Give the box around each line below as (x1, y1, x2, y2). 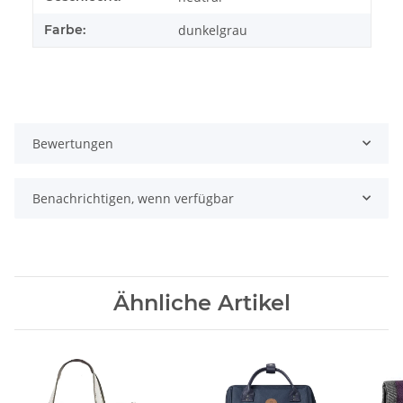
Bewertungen (32, 134, 113, 152)
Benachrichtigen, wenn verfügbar (32, 189, 234, 207)
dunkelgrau (178, 21, 247, 39)
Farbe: (44, 21, 85, 38)
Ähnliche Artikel (112, 289, 291, 316)
